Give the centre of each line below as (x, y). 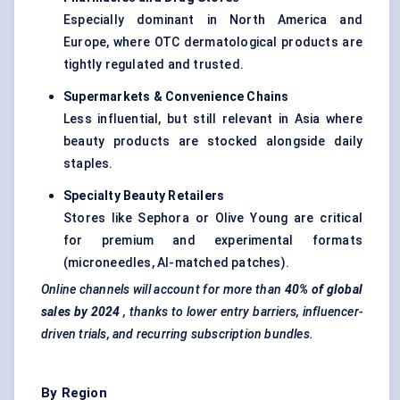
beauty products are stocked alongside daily (213, 142)
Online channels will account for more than (161, 290)
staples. (88, 164)
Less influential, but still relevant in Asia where (213, 119)
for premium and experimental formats (213, 241)
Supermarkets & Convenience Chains (176, 97)
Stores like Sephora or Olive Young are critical (213, 218)
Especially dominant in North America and (213, 20)
